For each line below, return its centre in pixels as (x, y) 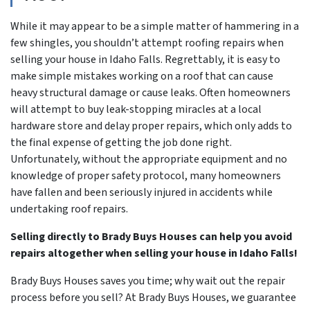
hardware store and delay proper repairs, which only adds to (151, 126)
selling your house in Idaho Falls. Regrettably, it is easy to (145, 59)
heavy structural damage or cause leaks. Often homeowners (151, 92)
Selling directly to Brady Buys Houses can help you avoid (151, 236)
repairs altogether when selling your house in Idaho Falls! (155, 253)
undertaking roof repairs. (70, 209)
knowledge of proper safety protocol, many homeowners (146, 175)
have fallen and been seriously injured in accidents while (142, 192)
